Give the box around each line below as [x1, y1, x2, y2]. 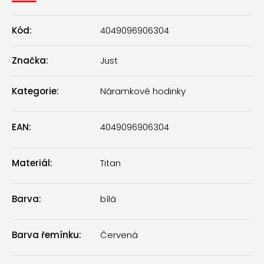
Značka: [12, 54, 48, 67]
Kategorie [12, 84, 57, 97]
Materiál [12, 156, 50, 169]
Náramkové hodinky [100, 84, 186, 97]
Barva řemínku [12, 228, 79, 241]
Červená [100, 228, 138, 241]
